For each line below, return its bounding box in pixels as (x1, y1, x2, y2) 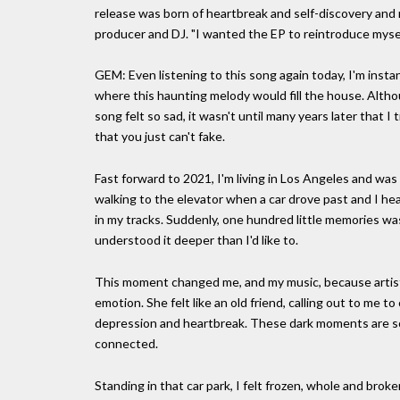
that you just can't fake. (95, 129, 225, 145)
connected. (95, 335, 158, 351)
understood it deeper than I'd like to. (95, 232, 298, 248)
